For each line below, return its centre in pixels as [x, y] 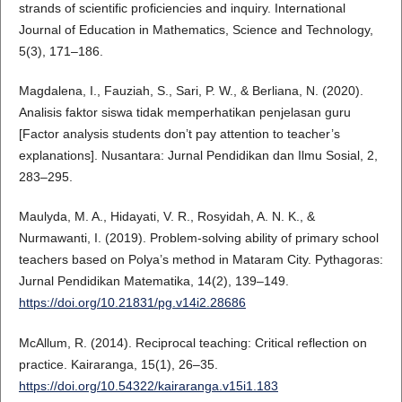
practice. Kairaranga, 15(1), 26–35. [118, 364]
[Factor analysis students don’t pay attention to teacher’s [179, 134]
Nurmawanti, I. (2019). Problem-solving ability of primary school [198, 238]
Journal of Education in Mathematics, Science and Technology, [196, 30]
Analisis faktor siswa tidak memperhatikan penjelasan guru [184, 113]
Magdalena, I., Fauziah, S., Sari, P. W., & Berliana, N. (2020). [191, 91]
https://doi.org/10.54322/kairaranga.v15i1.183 [148, 385]
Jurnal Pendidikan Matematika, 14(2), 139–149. [153, 281]
